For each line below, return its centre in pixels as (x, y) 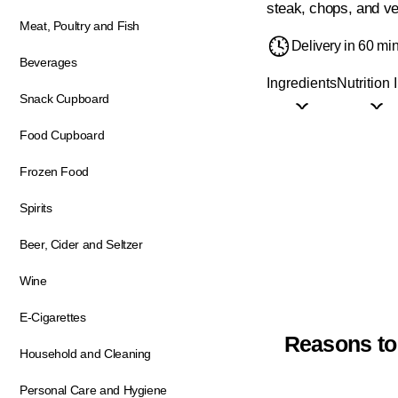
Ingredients (302, 83)
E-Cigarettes (53, 317)
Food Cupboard (62, 135)
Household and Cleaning (86, 354)
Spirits (36, 208)
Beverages (48, 62)
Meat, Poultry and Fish (80, 26)
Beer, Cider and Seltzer (81, 244)
